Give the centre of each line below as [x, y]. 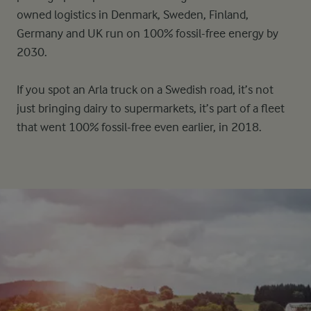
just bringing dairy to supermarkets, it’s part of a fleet [151, 108]
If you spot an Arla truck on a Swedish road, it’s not [145, 89]
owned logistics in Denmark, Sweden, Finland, [133, 14]
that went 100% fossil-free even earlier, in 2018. [139, 127]
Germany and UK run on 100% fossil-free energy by [148, 33]
